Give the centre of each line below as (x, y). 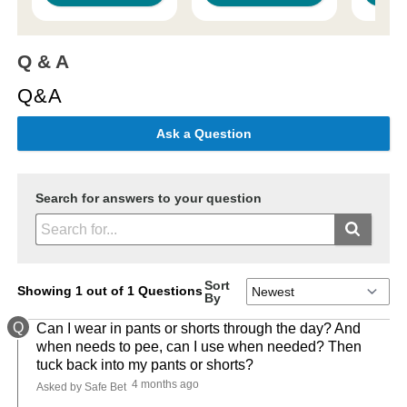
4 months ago (164, 385)
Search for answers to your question (149, 199)
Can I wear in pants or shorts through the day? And (199, 329)
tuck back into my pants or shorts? (145, 365)
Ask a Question (203, 134)
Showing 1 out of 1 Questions (110, 292)
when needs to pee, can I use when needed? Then (199, 347)
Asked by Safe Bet (82, 387)
